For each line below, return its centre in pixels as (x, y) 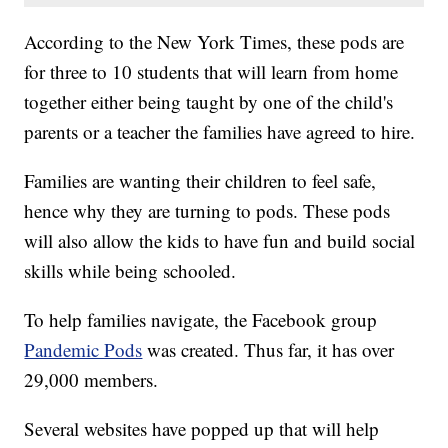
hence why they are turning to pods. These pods (207, 211)
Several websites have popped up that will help (202, 429)
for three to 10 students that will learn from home (211, 72)
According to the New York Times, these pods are (214, 42)
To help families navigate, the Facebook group (201, 320)
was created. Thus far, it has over (268, 350)
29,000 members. (91, 380)
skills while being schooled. (130, 271)
